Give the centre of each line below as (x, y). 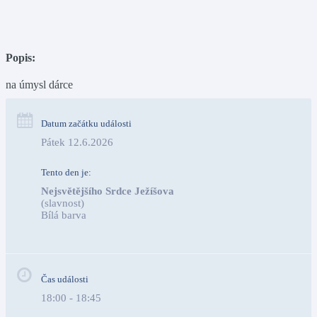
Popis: (21, 58)
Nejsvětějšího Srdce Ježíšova (108, 191)
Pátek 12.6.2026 (77, 142)
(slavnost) (63, 203)
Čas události (65, 279)
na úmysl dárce (39, 85)
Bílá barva (171, 215)
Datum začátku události (86, 123)
